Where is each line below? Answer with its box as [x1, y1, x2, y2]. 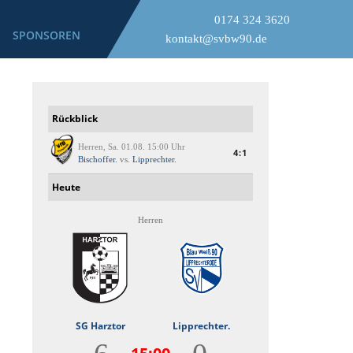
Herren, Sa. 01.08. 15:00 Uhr [78, 142, 185, 151]
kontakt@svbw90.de [165, 32, 268, 45]
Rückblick [52, 112, 98, 125]
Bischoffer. [78, 154, 117, 164]
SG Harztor [75, 319, 125, 333]
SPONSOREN [13, 28, 80, 43]
